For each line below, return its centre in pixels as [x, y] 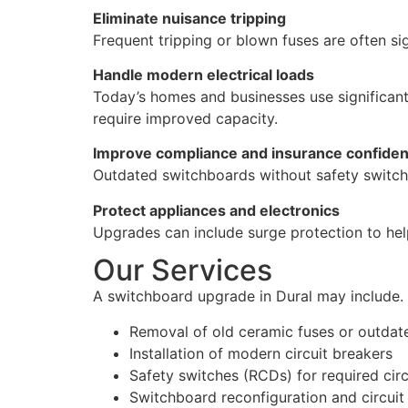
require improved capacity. [185, 118]
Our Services [183, 270]
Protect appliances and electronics [216, 210]
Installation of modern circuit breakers [261, 353]
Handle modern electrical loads [204, 74]
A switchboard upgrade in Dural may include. [248, 296]
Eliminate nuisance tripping [189, 18]
